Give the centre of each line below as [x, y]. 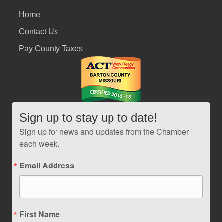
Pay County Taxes [51, 49]
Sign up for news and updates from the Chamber [104, 132]
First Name [40, 214]
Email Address [47, 166]
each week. [39, 144]
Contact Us [38, 32]
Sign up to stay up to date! [88, 118]
